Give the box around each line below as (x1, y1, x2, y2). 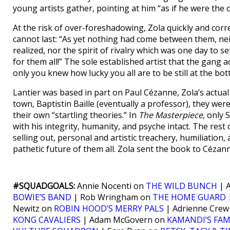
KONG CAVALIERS (13, 214, 81, 225)
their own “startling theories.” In (13, 109, 139, 121)
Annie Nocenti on (75, 180, 146, 191)
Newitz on (13, 203, 54, 214)
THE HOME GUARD (152, 191, 226, 203)
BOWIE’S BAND (13, 191, 71, 203)
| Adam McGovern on (81, 214, 167, 225)
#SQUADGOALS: (13, 180, 75, 191)
